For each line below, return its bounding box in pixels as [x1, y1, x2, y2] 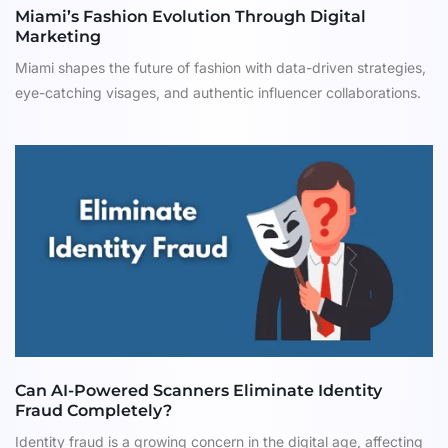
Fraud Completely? [15, 401, 172, 421]
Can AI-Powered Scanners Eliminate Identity [15, 381, 382, 401]
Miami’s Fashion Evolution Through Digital [15, 7, 366, 27]
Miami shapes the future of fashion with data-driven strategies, [15, 59, 426, 77]
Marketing [15, 27, 101, 47]
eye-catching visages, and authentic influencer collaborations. [15, 84, 421, 102]
